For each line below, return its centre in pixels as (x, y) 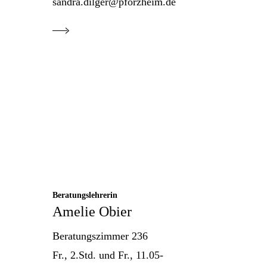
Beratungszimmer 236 (100, 236)
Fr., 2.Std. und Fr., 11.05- (108, 255)
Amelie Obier (92, 212)
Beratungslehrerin (85, 195)
